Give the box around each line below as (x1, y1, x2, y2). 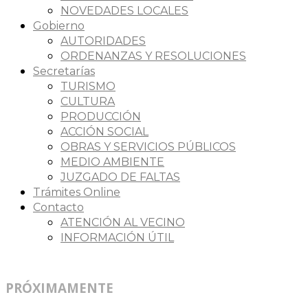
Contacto (33, 200, 84, 214)
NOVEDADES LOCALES (60, 3, 188, 17)
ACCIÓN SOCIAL (60, 124, 148, 138)
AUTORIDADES (60, 34, 146, 47)
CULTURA (60, 94, 115, 108)
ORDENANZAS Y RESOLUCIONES (60, 49, 246, 63)
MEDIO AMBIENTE (60, 155, 164, 168)
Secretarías (33, 64, 95, 78)
